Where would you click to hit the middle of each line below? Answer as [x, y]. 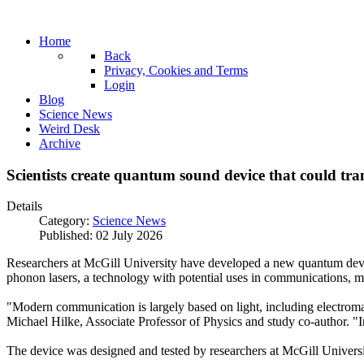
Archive [60, 143]
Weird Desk [69, 129]
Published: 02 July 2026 [101, 236]
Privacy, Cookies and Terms [176, 70]
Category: [66, 221]
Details [24, 206]
